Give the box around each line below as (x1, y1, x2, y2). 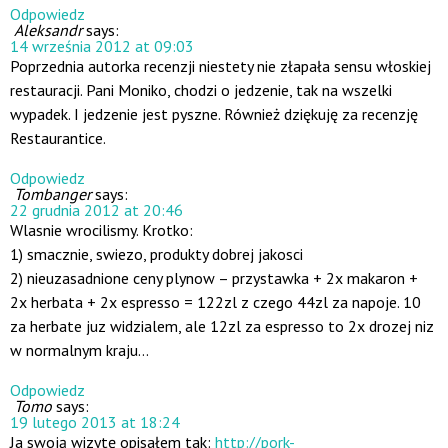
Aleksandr (14, 20, 82, 41)
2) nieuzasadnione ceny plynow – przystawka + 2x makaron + (10, 268, 418, 289)
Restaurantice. (10, 128, 106, 149)
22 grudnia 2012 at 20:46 (10, 200, 183, 221)
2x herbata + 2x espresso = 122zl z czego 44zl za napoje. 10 (10, 292, 421, 313)
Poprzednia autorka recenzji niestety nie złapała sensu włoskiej (10, 56, 431, 77)
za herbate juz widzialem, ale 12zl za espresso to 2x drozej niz (10, 316, 434, 337)
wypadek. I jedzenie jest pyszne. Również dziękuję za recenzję (10, 104, 418, 125)
